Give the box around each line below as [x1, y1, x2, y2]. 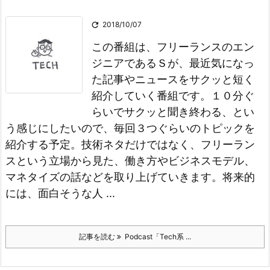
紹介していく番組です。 [92, 89, 211, 102]
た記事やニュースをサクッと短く [92, 73, 254, 86]
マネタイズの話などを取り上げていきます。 [5, 171, 222, 183]
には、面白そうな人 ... [5, 187, 115, 199]
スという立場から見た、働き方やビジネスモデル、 [5, 154, 255, 167]
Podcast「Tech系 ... [121, 232, 191, 241]
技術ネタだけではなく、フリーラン [81, 138, 255, 151]
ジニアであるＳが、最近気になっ [92, 57, 254, 69]
